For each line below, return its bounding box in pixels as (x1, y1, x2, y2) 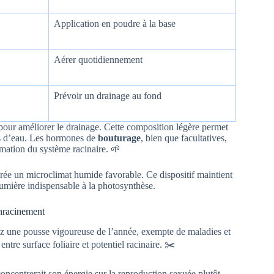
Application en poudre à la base (54, 18, 176, 29)
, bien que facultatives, (141, 133, 227, 144)
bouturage (98, 133, 141, 144)
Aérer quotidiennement (54, 54, 143, 65)
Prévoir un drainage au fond (54, 91, 161, 102)
